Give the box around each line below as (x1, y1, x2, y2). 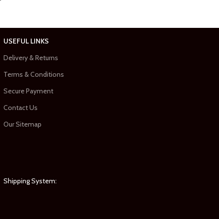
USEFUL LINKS (3, 36, 49, 45)
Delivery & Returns (3, 53, 58, 62)
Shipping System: (3, 176, 57, 185)
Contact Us (3, 103, 38, 112)
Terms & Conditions (3, 69, 64, 79)
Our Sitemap (3, 119, 42, 129)
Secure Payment (3, 86, 53, 95)
